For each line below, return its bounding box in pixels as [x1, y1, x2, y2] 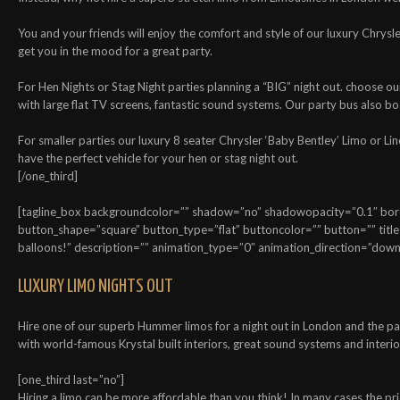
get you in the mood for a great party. [18, 43, 212, 58]
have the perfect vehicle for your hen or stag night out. [18, 150, 298, 165]
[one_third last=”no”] [18, 371, 124, 387]
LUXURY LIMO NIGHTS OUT [18, 277, 173, 296]
